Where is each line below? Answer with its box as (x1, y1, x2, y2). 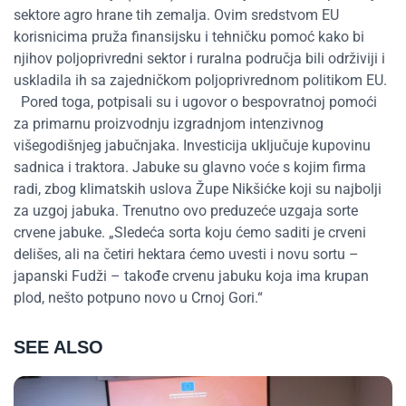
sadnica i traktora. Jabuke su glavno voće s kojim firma (14, 159, 366, 177)
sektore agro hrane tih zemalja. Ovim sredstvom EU (14, 6, 339, 24)
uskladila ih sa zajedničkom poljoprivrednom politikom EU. (14, 72, 387, 90)
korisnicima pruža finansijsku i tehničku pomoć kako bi (14, 28, 364, 46)
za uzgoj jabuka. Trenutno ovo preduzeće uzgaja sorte (14, 202, 358, 220)
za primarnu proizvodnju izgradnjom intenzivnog (14, 115, 324, 133)
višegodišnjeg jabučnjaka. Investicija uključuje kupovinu (14, 137, 371, 155)
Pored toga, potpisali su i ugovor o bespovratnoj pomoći (14, 93, 377, 111)
